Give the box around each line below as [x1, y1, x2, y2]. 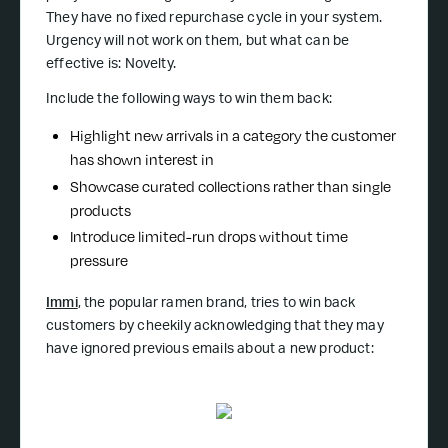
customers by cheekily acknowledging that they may [46, 320, 384, 335]
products [70, 199, 131, 221]
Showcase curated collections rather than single [70, 175, 391, 197]
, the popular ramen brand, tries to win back [77, 297, 356, 312]
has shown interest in [70, 149, 214, 171]
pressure [70, 250, 128, 272]
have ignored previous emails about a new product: [46, 343, 374, 358]
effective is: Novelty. [46, 58, 176, 73]
